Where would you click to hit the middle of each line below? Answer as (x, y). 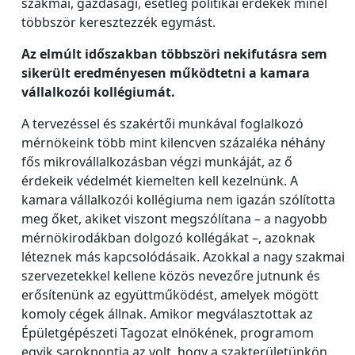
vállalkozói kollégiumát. (98, 92)
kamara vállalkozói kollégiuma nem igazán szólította (178, 200)
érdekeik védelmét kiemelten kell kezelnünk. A (160, 181)
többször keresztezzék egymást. (118, 22)
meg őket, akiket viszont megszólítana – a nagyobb (174, 219)
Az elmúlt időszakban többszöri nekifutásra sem (174, 54)
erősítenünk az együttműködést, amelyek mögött (170, 295)
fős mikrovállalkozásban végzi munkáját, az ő (157, 162)
